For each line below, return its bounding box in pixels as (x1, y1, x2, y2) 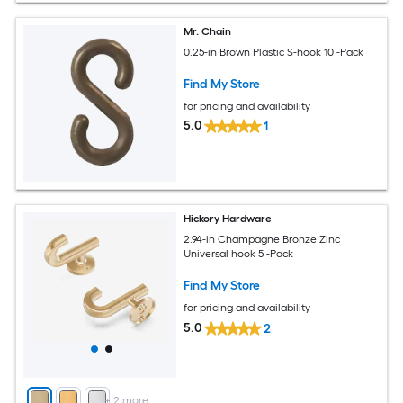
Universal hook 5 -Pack (184, 246, 294, 260)
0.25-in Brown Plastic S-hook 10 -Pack (184, 45, 364, 58)
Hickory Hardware (184, 212, 273, 226)
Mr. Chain (184, 25, 232, 38)
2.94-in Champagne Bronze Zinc (184, 232, 341, 246)
